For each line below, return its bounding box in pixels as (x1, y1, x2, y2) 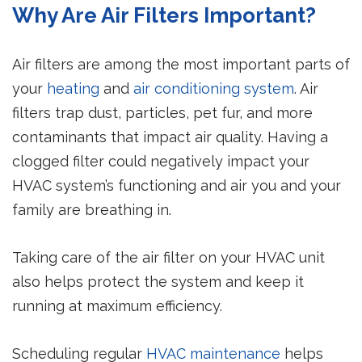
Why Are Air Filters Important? (12, 3, 316, 28)
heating (47, 80, 99, 98)
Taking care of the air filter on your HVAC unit (12, 249, 325, 267)
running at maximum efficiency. (12, 297, 222, 315)
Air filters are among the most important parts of (12, 56, 350, 74)
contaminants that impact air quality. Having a (12, 128, 328, 146)
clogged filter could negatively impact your (12, 153, 309, 170)
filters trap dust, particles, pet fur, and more (12, 104, 313, 122)
